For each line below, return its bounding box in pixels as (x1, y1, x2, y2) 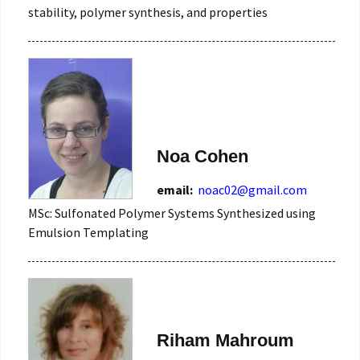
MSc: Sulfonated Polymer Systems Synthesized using (28, 205, 316, 222)
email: (157, 182, 195, 198)
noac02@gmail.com (198, 182, 307, 198)
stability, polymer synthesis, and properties (28, 3, 268, 20)
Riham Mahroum (157, 329, 294, 350)
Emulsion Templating (28, 224, 149, 241)
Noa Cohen (157, 146, 248, 167)
